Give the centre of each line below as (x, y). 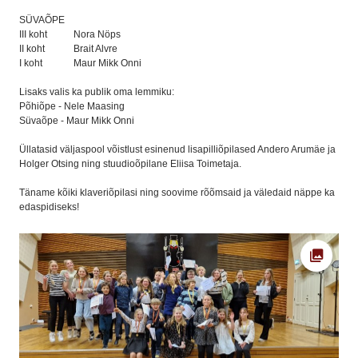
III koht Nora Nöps (70, 34)
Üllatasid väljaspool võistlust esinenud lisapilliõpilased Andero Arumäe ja (177, 149)
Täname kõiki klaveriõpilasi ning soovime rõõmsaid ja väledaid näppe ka (177, 193)
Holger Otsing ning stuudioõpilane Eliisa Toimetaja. (130, 164)
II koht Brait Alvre (68, 49)
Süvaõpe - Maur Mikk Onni (77, 121)
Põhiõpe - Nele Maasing (72, 106)
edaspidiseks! (49, 207)
